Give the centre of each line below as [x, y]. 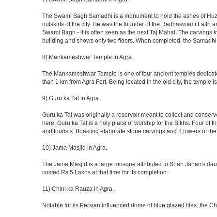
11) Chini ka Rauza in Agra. [78, 189]
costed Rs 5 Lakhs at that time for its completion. [105, 172]
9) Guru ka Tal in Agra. [71, 98]
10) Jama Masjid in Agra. [75, 148]
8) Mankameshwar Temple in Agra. [88, 57]
